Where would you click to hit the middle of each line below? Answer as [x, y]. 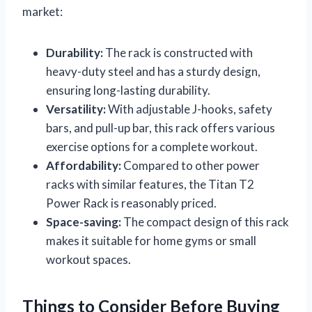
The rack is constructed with [178, 52]
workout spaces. [88, 259]
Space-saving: [84, 221]
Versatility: [76, 109]
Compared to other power [190, 165]
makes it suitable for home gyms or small [151, 240]
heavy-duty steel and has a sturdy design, [153, 71]
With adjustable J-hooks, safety [189, 109]
